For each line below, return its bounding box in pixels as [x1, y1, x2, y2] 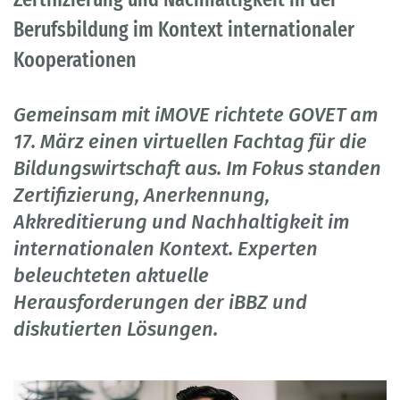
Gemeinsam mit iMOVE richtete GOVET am [13, 103, 378, 128]
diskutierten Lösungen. [13, 317, 218, 342]
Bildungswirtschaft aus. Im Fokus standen [13, 156, 381, 181]
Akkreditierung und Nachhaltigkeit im [13, 210, 349, 235]
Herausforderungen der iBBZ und [13, 290, 307, 315]
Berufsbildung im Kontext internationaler [13, 17, 354, 43]
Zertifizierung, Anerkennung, [13, 183, 270, 208]
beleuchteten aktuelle [13, 263, 209, 288]
